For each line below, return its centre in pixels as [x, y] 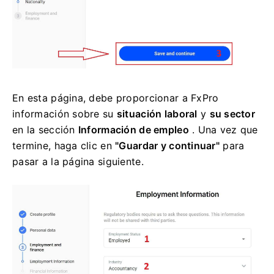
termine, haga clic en [64, 146]
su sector [232, 114]
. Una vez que [223, 130]
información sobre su [65, 114]
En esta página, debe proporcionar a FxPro [116, 98]
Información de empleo [133, 130]
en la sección [45, 130]
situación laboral [157, 114]
